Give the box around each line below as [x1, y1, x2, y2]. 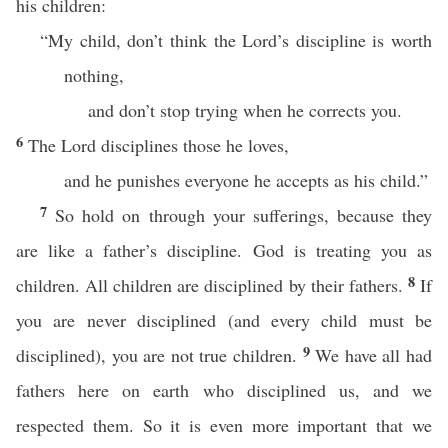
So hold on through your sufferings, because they [55, 203, 432, 227]
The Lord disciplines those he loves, [28, 133, 289, 157]
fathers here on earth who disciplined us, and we [16, 378, 432, 402]
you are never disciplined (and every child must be [16, 308, 432, 332]
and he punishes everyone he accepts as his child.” [64, 168, 428, 192]
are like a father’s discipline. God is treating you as [16, 238, 432, 262]
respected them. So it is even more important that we [16, 413, 432, 437]
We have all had [315, 343, 433, 367]
